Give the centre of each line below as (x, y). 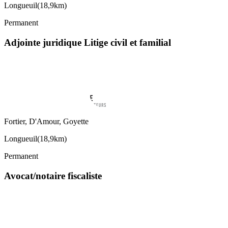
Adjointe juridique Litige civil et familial (88, 42)
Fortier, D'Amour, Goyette (46, 122)
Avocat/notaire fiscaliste (53, 176)
